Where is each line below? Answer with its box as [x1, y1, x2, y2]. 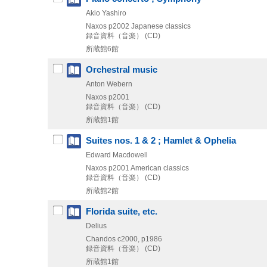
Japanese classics [131, 21, 191, 30]
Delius [86, 221, 107, 230]
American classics [131, 163, 189, 172]
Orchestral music [86, 64, 157, 74]
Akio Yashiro [86, 8, 126, 17]
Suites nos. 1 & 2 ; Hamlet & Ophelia [86, 135, 236, 145]
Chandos [86, 234, 116, 243]
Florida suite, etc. [86, 206, 157, 216]
